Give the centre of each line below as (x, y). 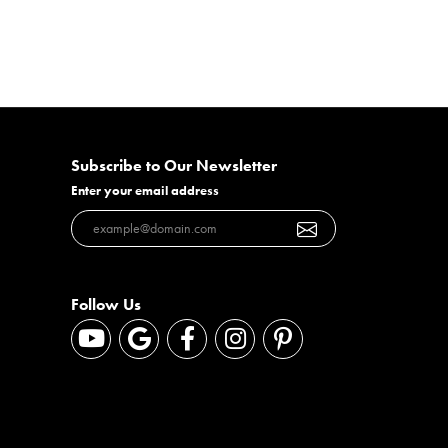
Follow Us (106, 304)
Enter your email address (145, 190)
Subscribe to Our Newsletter (174, 165)
